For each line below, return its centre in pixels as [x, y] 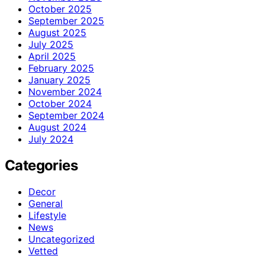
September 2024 [66, 115]
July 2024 [51, 139]
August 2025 [57, 32]
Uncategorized [62, 239]
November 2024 [65, 91]
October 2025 [60, 9]
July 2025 [51, 44]
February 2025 [61, 68]
